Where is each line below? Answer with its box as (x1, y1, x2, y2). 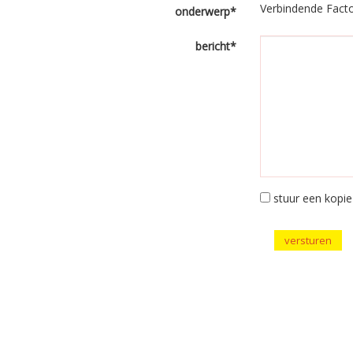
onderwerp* (175, 4, 237, 20)
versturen (284, 233, 333, 248)
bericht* (195, 39, 237, 54)
